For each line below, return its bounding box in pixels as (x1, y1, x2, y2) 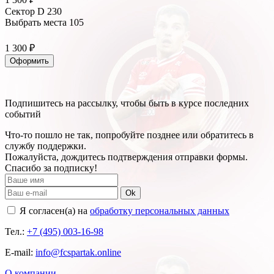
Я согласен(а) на (17, 206, 90, 217)
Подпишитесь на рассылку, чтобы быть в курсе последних (5, 98, 249, 109)
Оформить (10, 56, 49, 66)
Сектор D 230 (5, 6, 62, 17)
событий (5, 109, 41, 120)
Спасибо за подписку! (5, 163, 97, 174)
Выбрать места (5, 17, 69, 28)
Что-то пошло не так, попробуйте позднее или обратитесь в (5, 130, 254, 141)
